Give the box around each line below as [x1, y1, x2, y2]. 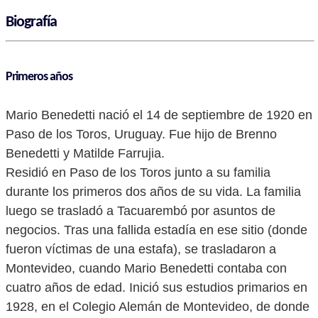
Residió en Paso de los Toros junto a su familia [6, 165, 270, 180]
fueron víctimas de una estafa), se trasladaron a [6, 242, 276, 256]
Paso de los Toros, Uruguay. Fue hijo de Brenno [6, 127, 277, 141]
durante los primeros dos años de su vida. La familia [6, 185, 301, 199]
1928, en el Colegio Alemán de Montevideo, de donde [6, 300, 309, 314]
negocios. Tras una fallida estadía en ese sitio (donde [6, 223, 307, 237]
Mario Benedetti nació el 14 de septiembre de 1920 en [6, 108, 312, 122]
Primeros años [6, 70, 72, 84]
